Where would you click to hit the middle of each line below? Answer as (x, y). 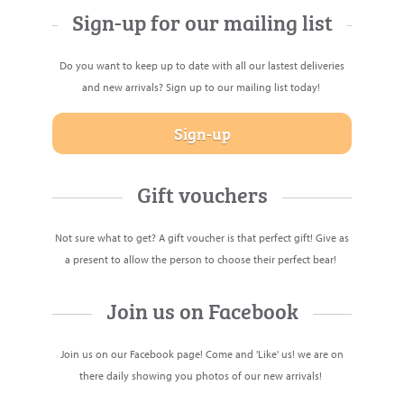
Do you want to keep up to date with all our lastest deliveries (202, 65)
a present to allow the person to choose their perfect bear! (202, 259)
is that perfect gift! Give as (288, 238)
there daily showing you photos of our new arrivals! (202, 376)
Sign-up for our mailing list (202, 21)
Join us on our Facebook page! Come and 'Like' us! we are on (202, 354)
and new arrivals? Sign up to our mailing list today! (202, 87)
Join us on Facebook (202, 310)
